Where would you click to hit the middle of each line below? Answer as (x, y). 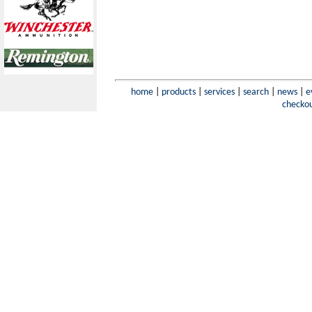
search (256, 92)
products (178, 92)
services (219, 92)
